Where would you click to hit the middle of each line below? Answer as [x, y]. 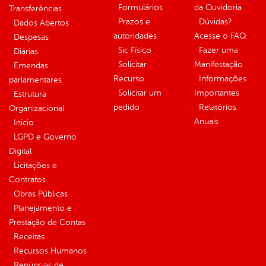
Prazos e [134, 22]
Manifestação [218, 65]
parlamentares [35, 80]
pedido [126, 107]
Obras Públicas [41, 194]
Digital [20, 151]
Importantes [217, 93]
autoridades [135, 36]
